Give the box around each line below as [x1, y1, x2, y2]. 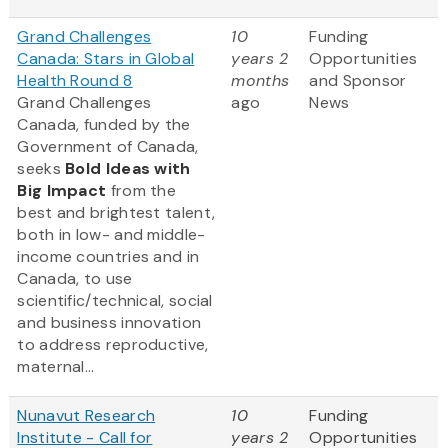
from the [106, 180, 177, 202]
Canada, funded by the [17, 114, 191, 136]
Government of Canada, [17, 136, 199, 158]
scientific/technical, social [17, 290, 213, 312]
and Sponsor [309, 70, 407, 92]
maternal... [17, 356, 95, 378]
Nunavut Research [17, 405, 156, 427]
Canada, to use [17, 268, 133, 290]
